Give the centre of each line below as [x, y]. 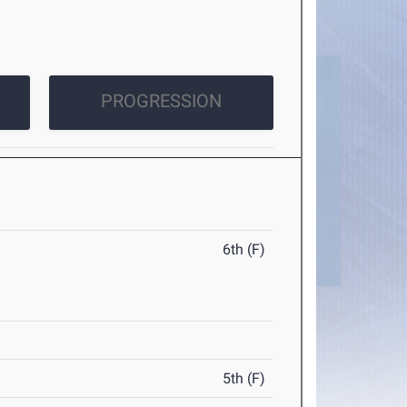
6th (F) [244, 250]
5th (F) [244, 379]
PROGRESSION [161, 101]
